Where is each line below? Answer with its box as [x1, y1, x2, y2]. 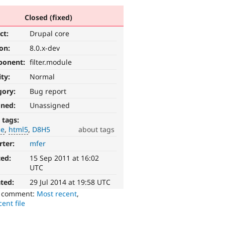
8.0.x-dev [30, 43, 60, 53]
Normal [30, 72, 55, 82]
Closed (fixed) [24, 12, 72, 22]
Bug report [30, 86, 67, 96]
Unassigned [30, 100, 70, 110]
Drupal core [30, 29, 70, 39]
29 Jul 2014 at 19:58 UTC [30, 177, 111, 187]
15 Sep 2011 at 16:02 [30, 153, 99, 163]
